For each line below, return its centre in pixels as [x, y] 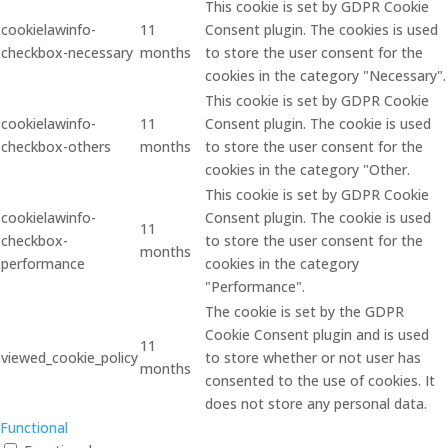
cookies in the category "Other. [307, 169]
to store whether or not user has [313, 357]
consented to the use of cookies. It [320, 380]
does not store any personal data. [316, 403]
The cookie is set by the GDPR [304, 311]
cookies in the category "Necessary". [325, 75]
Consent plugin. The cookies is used [321, 29]
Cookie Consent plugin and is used [317, 334]
